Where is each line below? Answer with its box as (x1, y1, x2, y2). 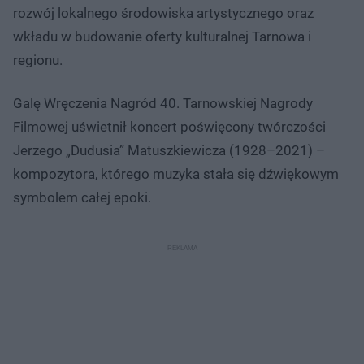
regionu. (13, 52, 63, 69)
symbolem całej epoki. (13, 189, 151, 206)
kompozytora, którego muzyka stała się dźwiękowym (13, 166, 339, 183)
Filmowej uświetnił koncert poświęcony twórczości (13, 119, 326, 136)
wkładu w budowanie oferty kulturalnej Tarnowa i (13, 28, 311, 45)
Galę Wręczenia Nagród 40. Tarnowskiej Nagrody (13, 95, 313, 112)
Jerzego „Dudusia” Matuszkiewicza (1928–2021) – (13, 142, 325, 159)
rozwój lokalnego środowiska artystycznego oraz (13, 5, 314, 22)
